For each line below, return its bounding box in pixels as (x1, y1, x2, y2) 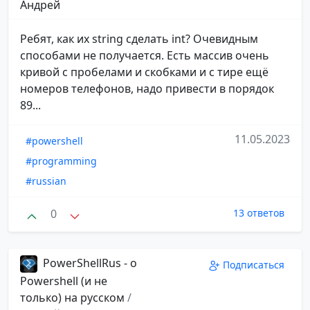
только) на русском (20, 289, 127, 305)
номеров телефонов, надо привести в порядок (20, 81, 274, 97)
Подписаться (223, 257, 284, 271)
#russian (26, 174, 66, 188)
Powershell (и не (20, 273, 107, 289)
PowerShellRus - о (40, 255, 137, 271)
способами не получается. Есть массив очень (20, 48, 269, 64)
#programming (26, 154, 97, 168)
